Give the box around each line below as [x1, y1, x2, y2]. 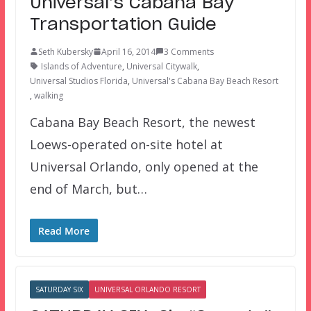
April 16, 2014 [101, 45, 155, 58]
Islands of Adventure [40, 60, 122, 72]
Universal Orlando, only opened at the [29, 158, 258, 175]
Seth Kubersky [37, 45, 93, 58]
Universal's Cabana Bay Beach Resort [131, 74, 278, 87]
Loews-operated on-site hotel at [29, 135, 223, 153]
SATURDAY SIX [35, 284, 83, 294]
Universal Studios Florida [29, 74, 128, 87]
